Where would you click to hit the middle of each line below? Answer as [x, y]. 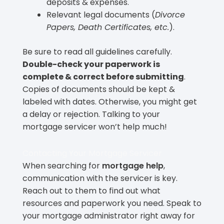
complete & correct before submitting [103, 76]
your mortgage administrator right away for [109, 215]
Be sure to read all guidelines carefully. [97, 51]
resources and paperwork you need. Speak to [112, 203]
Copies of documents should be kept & [99, 89]
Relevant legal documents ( [101, 14]
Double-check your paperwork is [91, 64]
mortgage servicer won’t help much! [95, 126]
